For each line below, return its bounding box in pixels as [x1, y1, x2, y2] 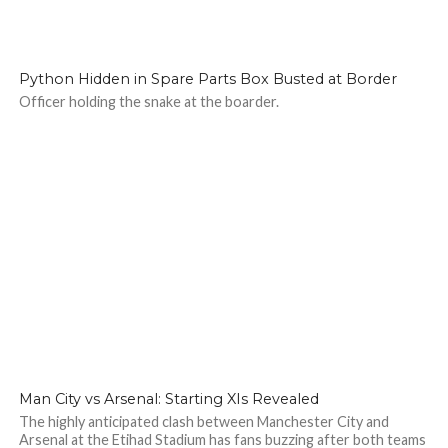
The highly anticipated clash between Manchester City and [18, 413, 389, 430]
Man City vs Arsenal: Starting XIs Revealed [18, 390, 319, 408]
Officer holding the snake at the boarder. [18, 93, 279, 110]
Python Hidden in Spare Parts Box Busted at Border [18, 70, 397, 88]
